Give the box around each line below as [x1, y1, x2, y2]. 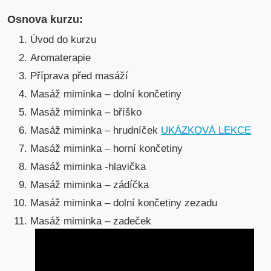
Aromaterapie [30, 52, 91, 64]
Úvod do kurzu [30, 34, 97, 46]
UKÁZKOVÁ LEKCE [161, 125, 252, 137]
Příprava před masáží [30, 70, 129, 82]
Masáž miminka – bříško [30, 106, 142, 119]
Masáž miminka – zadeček [30, 215, 152, 227]
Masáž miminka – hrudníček [30, 125, 162, 137]
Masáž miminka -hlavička [30, 161, 146, 173]
